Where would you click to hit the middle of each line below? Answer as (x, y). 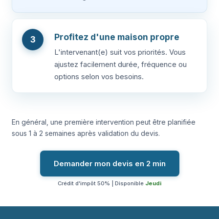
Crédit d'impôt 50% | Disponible (101, 183)
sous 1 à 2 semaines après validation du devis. (86, 133)
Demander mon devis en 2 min (109, 163)
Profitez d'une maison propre (117, 37)
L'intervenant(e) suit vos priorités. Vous (120, 52)
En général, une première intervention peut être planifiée (104, 122)
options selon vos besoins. (99, 76)
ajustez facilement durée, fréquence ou (120, 64)
